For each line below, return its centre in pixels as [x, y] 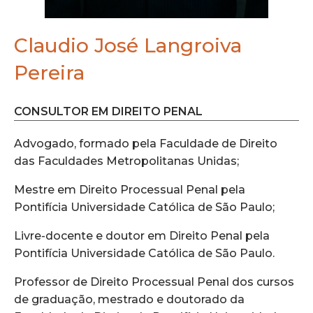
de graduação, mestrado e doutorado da [129, 299]
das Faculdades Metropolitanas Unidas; [126, 161]
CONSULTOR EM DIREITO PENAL [108, 111]
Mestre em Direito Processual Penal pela [130, 189]
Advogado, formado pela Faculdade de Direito [146, 143]
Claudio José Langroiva [128, 46]
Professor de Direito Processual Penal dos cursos [154, 282]
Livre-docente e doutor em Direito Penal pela [142, 235]
